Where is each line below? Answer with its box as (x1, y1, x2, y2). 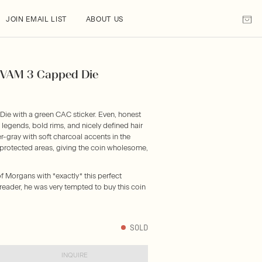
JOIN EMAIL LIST (6, 15, 67, 23)
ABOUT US (85, 15, 123, 23)
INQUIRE (61, 251, 88, 259)
